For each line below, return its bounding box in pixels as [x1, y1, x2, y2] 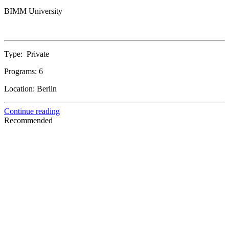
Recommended [4, 116, 53, 125]
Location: [4, 84, 37, 94]
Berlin [37, 84, 57, 94]
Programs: [4, 67, 39, 76]
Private [25, 50, 51, 59]
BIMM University [4, 7, 62, 16]
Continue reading [4, 107, 60, 116]
